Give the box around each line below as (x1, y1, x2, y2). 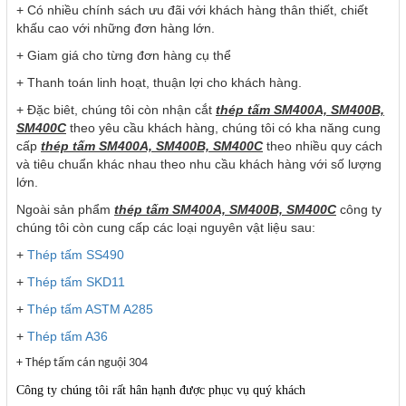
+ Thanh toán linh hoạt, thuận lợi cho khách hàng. (16, 75, 302, 91)
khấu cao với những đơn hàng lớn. (16, 21, 215, 36)
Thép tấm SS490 (24, 247, 124, 263)
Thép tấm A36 (27, 329, 108, 344)
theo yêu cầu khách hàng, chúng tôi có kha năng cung (66, 121, 381, 136)
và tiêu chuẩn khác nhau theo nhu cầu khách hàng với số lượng (16, 157, 382, 172)
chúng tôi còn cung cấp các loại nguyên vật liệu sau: (16, 220, 315, 236)
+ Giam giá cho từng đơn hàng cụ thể (16, 48, 231, 63)
